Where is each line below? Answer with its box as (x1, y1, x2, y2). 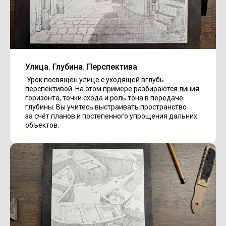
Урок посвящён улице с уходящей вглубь (25, 75, 164, 84)
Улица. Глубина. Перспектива (25, 62, 137, 72)
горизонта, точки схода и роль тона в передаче (25, 93, 183, 102)
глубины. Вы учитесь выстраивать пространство (25, 102, 187, 111)
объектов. (25, 121, 59, 129)
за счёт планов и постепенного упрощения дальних (25, 111, 197, 120)
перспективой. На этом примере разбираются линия (25, 84, 199, 93)
